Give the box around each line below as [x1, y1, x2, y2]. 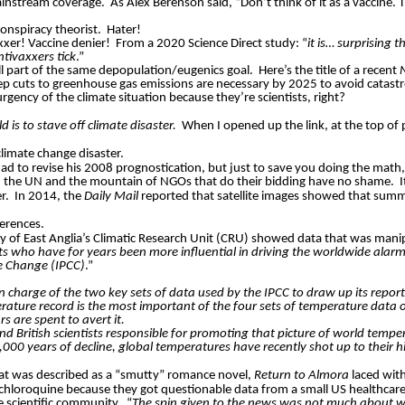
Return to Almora [254, 369, 349, 383]
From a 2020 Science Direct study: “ [116, 37, 307, 52]
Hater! [107, 24, 141, 38]
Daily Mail [84, 190, 138, 204]
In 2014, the [14, 190, 84, 204]
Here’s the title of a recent [259, 64, 400, 79]
